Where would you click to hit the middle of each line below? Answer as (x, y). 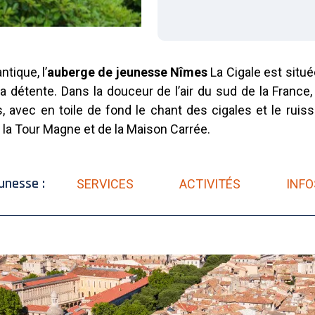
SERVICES (105, 184)
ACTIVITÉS (210, 184)
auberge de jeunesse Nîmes (127, 72)
